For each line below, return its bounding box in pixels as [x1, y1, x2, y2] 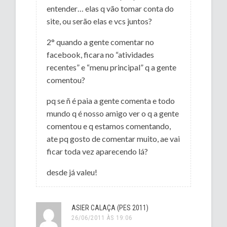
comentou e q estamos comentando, [47, 121, 171, 131]
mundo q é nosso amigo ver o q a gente [47, 108, 179, 118]
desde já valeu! [47, 167, 98, 177]
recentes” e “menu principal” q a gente [47, 62, 177, 72]
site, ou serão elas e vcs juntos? [47, 16, 153, 26]
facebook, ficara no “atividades [47, 49, 155, 59]
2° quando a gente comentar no [47, 36, 155, 47]
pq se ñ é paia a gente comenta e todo [47, 95, 175, 105]
